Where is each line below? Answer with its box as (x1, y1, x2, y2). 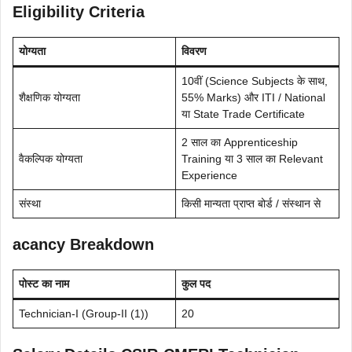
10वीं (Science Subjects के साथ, (181, 74, 328, 87)
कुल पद (181, 277, 211, 290)
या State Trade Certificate (181, 107, 305, 120)
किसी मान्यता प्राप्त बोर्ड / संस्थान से (181, 196, 321, 210)
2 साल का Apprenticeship (181, 135, 298, 148)
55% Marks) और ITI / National (181, 90, 325, 104)
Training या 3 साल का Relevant (181, 152, 323, 165)
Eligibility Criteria (13, 2, 145, 20)
